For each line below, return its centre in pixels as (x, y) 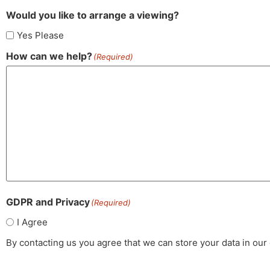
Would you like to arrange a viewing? (93, 15)
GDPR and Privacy (48, 202)
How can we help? (49, 56)
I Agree (32, 222)
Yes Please (40, 35)
